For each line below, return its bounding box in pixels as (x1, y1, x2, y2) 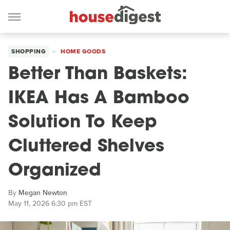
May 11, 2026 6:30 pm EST (8, 198, 92, 209)
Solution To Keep (8, 114, 157, 132)
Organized (8, 162, 101, 180)
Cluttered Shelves (8, 138, 164, 156)
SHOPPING (11, 47, 46, 56)
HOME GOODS (61, 47, 105, 56)
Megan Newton (18, 187, 67, 198)
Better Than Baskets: (8, 66, 187, 84)
